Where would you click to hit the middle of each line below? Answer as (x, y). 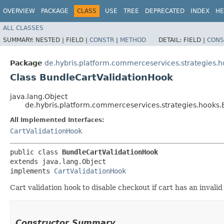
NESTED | (51, 40)
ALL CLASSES (23, 28)
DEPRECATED (165, 11)
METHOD (133, 40)
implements (32, 171)
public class (36, 152)
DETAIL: (171, 40)
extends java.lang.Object (58, 161)
